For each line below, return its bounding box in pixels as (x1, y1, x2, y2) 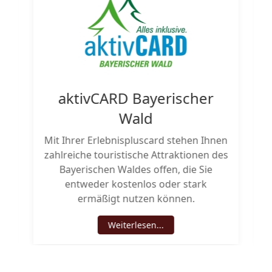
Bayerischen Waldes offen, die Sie (59, 163, 212, 177)
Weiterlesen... (108, 219, 164, 231)
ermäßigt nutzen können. (77, 192, 195, 206)
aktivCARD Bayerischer (58, 88, 214, 109)
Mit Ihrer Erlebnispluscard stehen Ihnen (44, 134, 228, 148)
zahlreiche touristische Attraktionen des (44, 148, 228, 162)
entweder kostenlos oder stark (65, 177, 207, 191)
